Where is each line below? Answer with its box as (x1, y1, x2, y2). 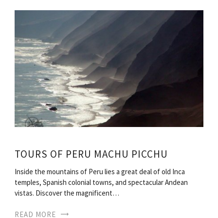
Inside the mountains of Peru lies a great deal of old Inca (15, 166, 185, 176)
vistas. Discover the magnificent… (15, 188, 119, 198)
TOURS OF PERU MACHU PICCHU (15, 147, 168, 161)
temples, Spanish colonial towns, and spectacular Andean (15, 177, 188, 187)
